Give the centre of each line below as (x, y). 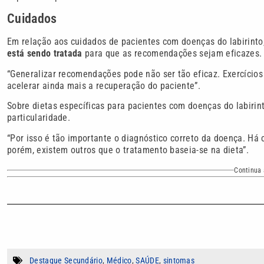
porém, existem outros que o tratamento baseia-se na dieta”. (128, 150)
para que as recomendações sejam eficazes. (172, 54)
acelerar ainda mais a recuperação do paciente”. (104, 85)
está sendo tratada (45, 54)
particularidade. (39, 118)
